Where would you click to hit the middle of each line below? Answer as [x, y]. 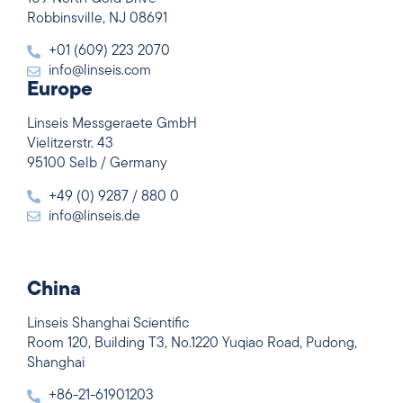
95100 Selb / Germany [97, 164]
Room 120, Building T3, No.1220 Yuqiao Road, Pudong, [192, 343]
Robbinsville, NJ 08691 [97, 18]
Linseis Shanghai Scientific [108, 323]
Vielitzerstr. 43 [70, 144]
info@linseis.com [99, 72]
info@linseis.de [94, 216]
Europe [60, 91]
